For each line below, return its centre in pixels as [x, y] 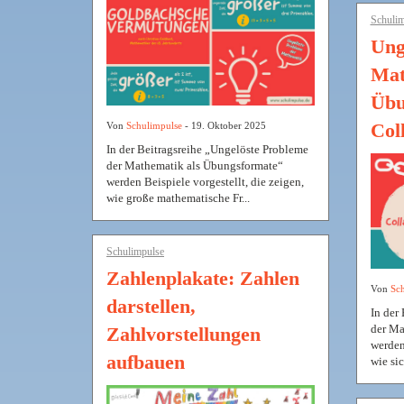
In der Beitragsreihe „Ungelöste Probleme [207, 149]
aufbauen [146, 362]
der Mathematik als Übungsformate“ [195, 165]
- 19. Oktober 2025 [224, 125]
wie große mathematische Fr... [178, 197]
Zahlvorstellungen [184, 334]
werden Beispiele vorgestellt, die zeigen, [205, 181]
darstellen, [151, 306]
